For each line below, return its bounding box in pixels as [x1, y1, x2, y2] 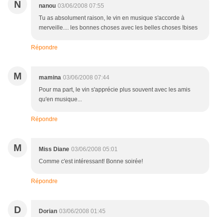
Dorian [39, 208, 57, 215]
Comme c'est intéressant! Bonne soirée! [39, 158, 143, 165]
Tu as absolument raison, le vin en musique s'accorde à [39, 15, 185, 21]
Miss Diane [39, 146, 69, 153]
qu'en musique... [39, 96, 82, 103]
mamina [39, 74, 61, 81]
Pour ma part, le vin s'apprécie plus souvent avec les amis [39, 86, 190, 93]
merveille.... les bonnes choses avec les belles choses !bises [39, 24, 198, 31]
